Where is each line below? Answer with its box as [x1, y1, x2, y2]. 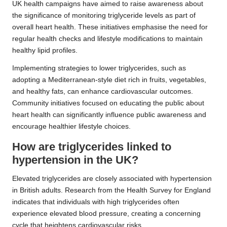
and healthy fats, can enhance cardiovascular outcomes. [12, 88, 193, 96]
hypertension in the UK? [12, 154, 138, 167]
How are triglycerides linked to [12, 140, 171, 154]
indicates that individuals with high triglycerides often [12, 198, 179, 206]
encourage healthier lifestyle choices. [12, 123, 131, 131]
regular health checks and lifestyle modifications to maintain [12, 35, 203, 43]
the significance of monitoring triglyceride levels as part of [12, 12, 196, 20]
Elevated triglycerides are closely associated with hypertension [12, 175, 212, 183]
